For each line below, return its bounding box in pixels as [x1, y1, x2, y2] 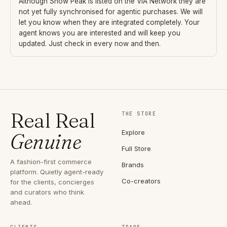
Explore [122, 128, 145, 137]
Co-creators [122, 177, 161, 185]
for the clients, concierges [10, 178, 94, 186]
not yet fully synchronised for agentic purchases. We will [19, 8, 203, 16]
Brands [122, 161, 144, 169]
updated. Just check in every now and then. [19, 40, 161, 48]
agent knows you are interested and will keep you [19, 29, 180, 37]
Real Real [10, 108, 95, 133]
